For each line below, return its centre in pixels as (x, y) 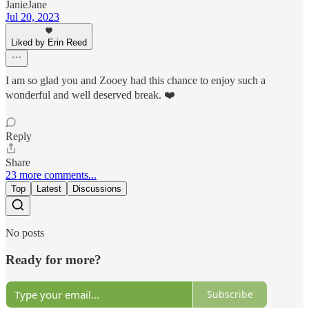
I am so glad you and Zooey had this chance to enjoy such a (136, 81)
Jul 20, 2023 (32, 17)
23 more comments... (51, 175)
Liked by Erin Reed (49, 43)
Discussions (97, 189)
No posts (25, 233)
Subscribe (230, 294)
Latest (49, 189)
